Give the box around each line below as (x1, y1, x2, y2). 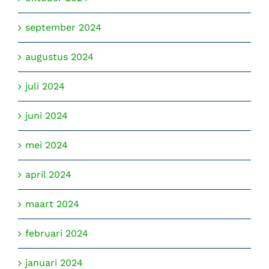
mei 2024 (25, 139, 68, 151)
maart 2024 (25, 198, 79, 210)
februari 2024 (25, 228, 88, 240)
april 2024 (25, 169, 71, 181)
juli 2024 (25, 80, 65, 92)
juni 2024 (25, 110, 68, 122)
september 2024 (25, 22, 101, 34)
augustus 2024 (25, 51, 94, 63)
